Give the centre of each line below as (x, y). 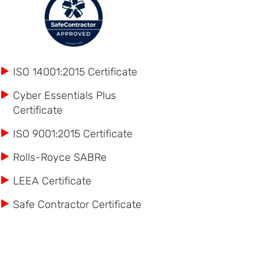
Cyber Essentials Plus (65, 96)
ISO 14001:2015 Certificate (75, 72)
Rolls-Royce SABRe (60, 158)
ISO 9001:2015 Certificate (73, 134)
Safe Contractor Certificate (77, 205)
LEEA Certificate (52, 181)
